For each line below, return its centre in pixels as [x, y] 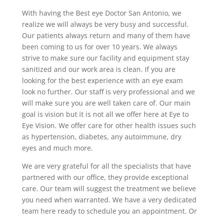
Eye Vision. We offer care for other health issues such [109, 126]
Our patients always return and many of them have [106, 36]
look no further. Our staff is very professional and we [108, 92]
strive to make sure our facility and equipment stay [105, 58]
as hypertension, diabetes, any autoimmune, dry [101, 137]
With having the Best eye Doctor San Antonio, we [101, 13]
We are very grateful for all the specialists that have [106, 166]
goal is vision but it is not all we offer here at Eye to [105, 114]
